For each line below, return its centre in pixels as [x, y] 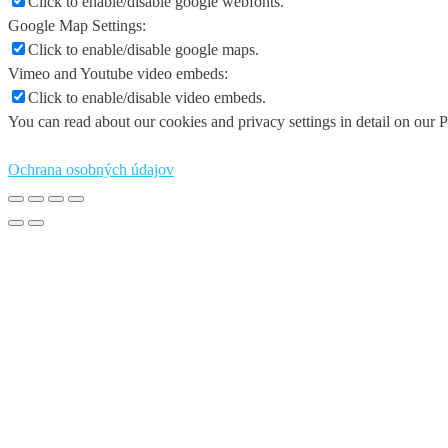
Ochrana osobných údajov [91, 170]
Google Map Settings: [77, 26]
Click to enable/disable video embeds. [147, 98]
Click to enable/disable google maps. [143, 50]
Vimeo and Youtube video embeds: [118, 74]
